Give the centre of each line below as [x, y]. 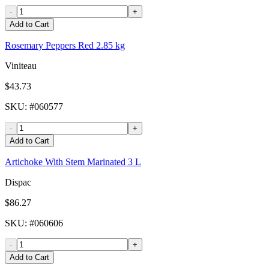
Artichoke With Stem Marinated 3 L [73, 162]
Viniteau [21, 66]
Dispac [18, 183]
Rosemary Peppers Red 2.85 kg [65, 46]
